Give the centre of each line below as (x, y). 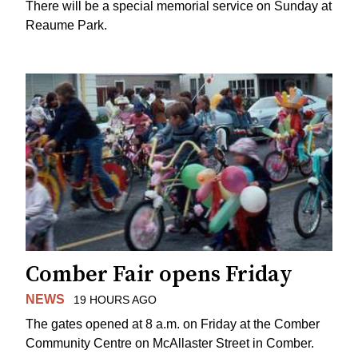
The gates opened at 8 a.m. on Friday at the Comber (173, 324)
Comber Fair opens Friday (159, 275)
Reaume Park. (66, 26)
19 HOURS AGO (115, 300)
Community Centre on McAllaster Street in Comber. (170, 343)
